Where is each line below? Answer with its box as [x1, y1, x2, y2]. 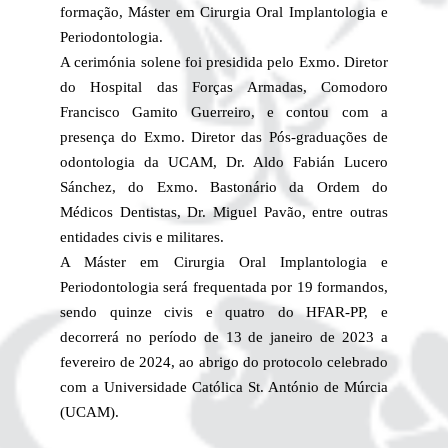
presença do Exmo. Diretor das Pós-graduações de [59, 129, 389, 146]
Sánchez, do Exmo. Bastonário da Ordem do [59, 179, 389, 196]
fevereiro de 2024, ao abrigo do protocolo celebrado [59, 354, 389, 371]
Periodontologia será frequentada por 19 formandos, [59, 279, 389, 296]
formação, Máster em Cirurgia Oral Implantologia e [59, 4, 389, 21]
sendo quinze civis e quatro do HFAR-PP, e [59, 304, 389, 321]
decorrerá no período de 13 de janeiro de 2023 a [59, 329, 389, 346]
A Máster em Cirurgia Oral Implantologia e [59, 254, 389, 271]
